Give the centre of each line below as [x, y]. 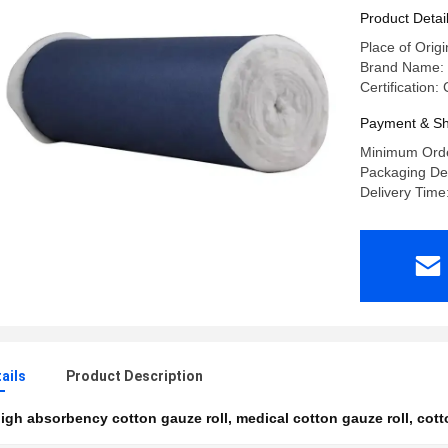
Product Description [134, 376]
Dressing [399, 34]
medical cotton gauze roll [322, 418]
